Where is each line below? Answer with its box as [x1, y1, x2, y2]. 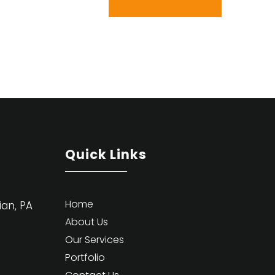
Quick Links [64, 145, 147, 164]
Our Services [64, 232, 124, 247]
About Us [64, 214, 108, 229]
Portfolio [64, 250, 105, 265]
